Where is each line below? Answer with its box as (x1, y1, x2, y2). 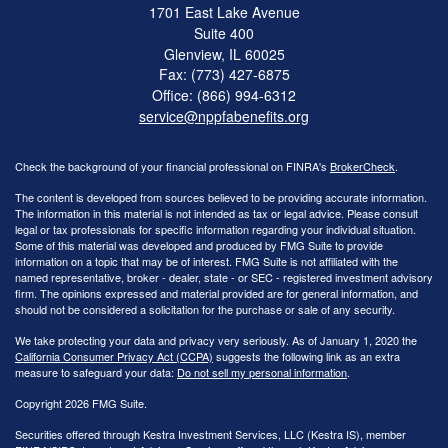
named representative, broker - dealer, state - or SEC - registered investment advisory (15, 268, 433, 285)
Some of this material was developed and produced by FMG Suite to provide (15, 236, 383, 253)
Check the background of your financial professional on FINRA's (15, 157, 330, 174)
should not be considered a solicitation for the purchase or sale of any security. (15, 300, 395, 317)
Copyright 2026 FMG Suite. (15, 394, 147, 411)
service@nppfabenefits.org (139, 105, 309, 126)
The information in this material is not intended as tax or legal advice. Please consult (15, 204, 418, 221)
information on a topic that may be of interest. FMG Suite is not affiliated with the (15, 252, 398, 269)
